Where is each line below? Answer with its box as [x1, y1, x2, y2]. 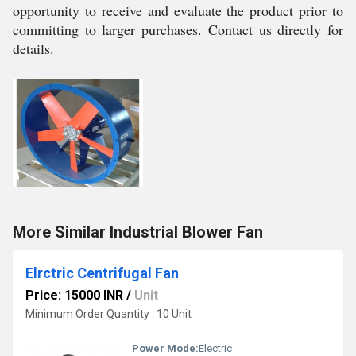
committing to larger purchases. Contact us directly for [13, 20, 343, 40]
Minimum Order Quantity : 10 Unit [25, 307, 192, 320]
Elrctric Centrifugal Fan [25, 264, 179, 281]
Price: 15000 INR [25, 287, 123, 303]
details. [13, 39, 54, 59]
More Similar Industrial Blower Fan [13, 222, 263, 242]
